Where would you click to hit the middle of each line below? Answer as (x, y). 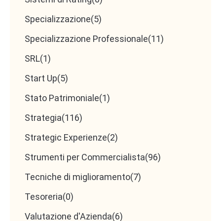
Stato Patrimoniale (62, 98)
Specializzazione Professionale (86, 39)
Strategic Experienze (66, 138)
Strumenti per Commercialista (85, 157)
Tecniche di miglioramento (77, 177)
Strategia (43, 118)
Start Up (41, 78)
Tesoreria (44, 197)
